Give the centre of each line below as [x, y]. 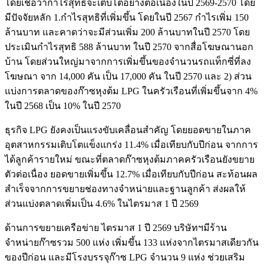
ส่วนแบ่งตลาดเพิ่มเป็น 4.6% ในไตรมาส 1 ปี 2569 [102, 203]
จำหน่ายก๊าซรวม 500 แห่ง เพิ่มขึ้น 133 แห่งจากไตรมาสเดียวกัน [132, 242]
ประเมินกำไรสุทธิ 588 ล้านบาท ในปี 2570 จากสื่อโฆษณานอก [129, 47]
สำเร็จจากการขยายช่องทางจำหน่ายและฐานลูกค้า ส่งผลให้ [125, 189]
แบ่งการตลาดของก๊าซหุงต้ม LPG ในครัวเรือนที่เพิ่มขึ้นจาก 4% [131, 91]
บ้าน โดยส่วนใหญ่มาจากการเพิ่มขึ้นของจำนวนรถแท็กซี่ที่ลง [128, 61]
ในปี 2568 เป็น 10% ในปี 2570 [63, 105]
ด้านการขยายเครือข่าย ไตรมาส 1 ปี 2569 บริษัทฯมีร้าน [116, 227]
